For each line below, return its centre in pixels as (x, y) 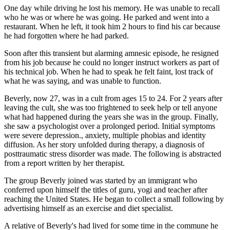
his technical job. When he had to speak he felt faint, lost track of (109, 72)
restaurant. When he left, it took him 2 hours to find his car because (112, 27)
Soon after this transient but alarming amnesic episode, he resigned (111, 53)
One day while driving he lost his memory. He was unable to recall (112, 8)
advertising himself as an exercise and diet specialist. (89, 208)
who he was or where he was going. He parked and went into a (107, 17)
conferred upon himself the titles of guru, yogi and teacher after (106, 190)
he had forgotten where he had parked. (66, 36)
